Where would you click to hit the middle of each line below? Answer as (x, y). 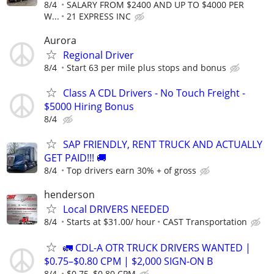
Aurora (60, 40)
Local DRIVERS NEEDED (116, 209)
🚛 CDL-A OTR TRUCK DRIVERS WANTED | (157, 247)
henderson (69, 195)
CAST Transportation (205, 222)
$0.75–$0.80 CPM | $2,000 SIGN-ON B (128, 261)
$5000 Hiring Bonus (89, 106)
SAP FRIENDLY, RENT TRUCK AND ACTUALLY (163, 145)
